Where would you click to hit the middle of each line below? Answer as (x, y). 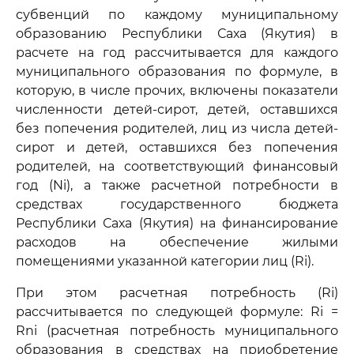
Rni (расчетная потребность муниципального (177, 331)
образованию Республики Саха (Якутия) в (177, 34)
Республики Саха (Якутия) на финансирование (177, 223)
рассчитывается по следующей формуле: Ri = (177, 312)
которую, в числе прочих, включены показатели (177, 90)
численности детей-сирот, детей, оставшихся (177, 109)
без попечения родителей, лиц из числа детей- (177, 128)
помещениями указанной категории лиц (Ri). (165, 261)
